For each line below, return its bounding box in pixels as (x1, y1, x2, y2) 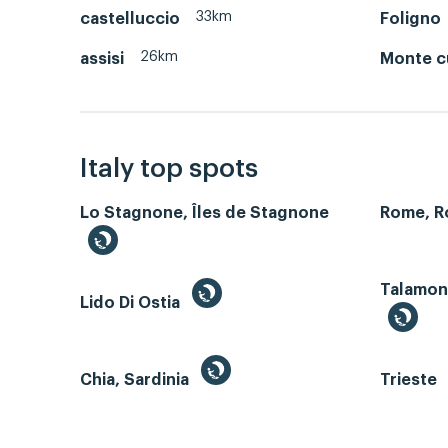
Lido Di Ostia (80, 295, 184, 312)
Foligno (380, 10, 441, 27)
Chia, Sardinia (80, 372, 193, 389)
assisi (80, 50, 124, 67)
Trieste (380, 372, 441, 389)
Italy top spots (80, 156, 258, 183)
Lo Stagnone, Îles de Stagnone (80, 205, 329, 222)
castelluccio (80, 10, 180, 27)
